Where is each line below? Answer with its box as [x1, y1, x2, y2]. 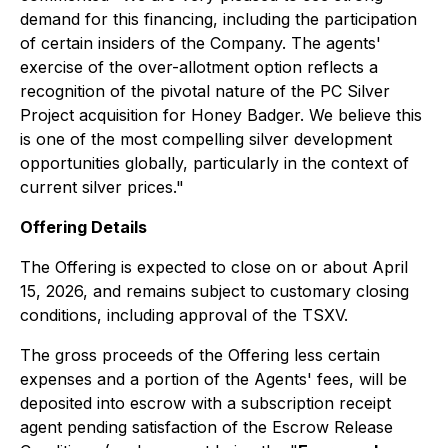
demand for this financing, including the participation [20, 9, 417, 29]
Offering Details [20, 217, 147, 237]
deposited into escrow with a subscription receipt [20, 393, 391, 413]
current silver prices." [20, 177, 184, 197]
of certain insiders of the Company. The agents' [20, 33, 381, 53]
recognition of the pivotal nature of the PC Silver [20, 81, 390, 101]
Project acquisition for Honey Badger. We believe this [20, 105, 422, 125]
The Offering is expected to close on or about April [20, 257, 408, 277]
